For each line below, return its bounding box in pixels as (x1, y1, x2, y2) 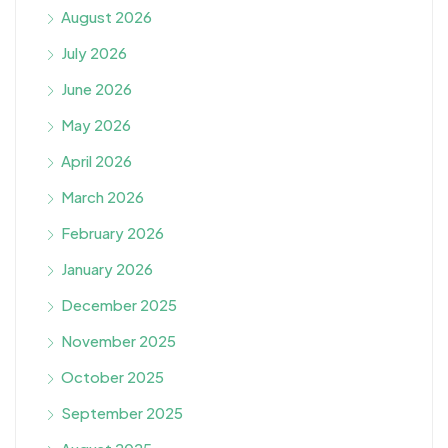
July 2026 (61, 42, 127, 62)
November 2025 (61, 330, 176, 350)
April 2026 (61, 150, 132, 170)
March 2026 (61, 186, 144, 206)
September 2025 (61, 402, 183, 422)
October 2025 (61, 366, 164, 386)
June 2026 (61, 78, 132, 98)
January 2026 (61, 258, 153, 278)
